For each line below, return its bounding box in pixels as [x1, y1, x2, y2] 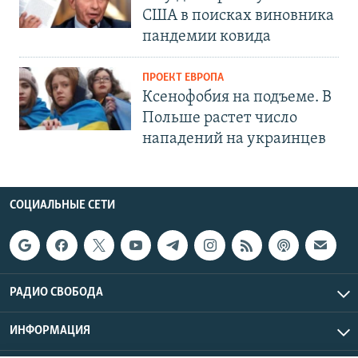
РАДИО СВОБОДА [10, 286, 103, 300]
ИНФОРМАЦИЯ [10, 324, 90, 338]
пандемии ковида [142, 28, 271, 45]
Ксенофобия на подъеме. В [142, 89, 332, 105]
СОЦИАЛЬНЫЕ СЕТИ [10, 198, 115, 212]
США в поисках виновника [142, 7, 334, 24]
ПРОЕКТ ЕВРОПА [142, 71, 224, 84]
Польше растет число [142, 109, 297, 126]
